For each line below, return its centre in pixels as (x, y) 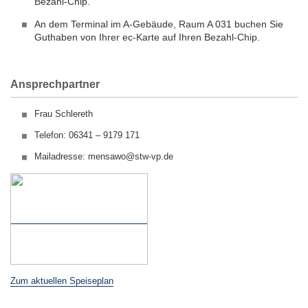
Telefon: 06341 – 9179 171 (87, 135)
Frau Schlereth (64, 114)
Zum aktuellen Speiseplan (62, 281)
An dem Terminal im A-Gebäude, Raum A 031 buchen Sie (159, 24)
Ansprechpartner (55, 84)
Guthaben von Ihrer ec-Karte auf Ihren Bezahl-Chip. (147, 37)
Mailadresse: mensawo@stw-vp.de (105, 156)
